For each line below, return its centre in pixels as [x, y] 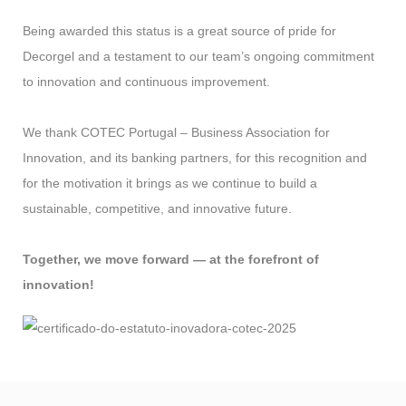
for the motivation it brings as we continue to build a [170, 183]
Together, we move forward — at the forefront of [171, 259]
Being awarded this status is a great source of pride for [179, 31]
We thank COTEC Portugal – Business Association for [176, 132]
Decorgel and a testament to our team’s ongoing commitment [198, 56]
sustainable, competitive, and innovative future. [157, 208]
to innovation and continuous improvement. [146, 82]
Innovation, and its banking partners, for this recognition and [195, 158]
